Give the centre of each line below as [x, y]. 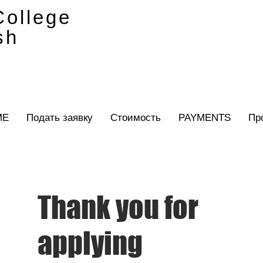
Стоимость [136, 117]
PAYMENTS [205, 117]
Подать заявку [60, 117]
